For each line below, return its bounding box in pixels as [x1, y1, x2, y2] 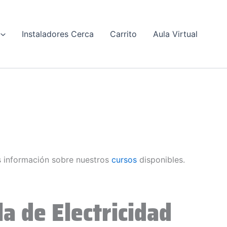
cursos [111, 155, 139, 165]
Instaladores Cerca [22, 29, 94, 40]
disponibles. [139, 155, 185, 165]
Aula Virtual [153, 29, 198, 40]
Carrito [110, 29, 137, 40]
